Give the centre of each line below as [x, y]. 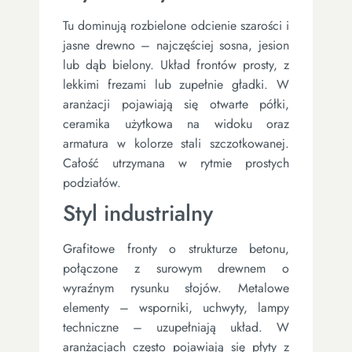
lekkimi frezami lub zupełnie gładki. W [176, 84]
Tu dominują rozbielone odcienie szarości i [176, 25]
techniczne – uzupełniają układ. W [176, 327]
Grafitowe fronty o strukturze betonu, [176, 248]
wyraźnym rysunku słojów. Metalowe [176, 288]
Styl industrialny [138, 213]
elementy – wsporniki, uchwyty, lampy [176, 307]
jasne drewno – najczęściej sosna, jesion [176, 45]
